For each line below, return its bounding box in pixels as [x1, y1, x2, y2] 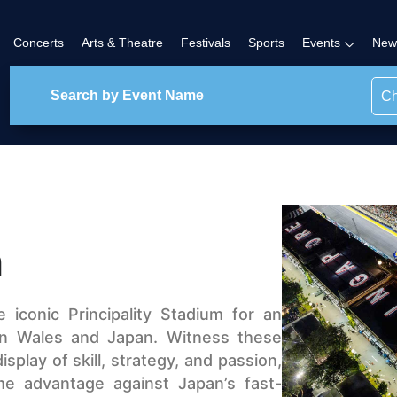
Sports [248, 35, 285, 51]
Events [302, 35, 341, 51]
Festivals [181, 35, 231, 51]
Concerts [13, 35, 65, 51]
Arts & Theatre [82, 35, 164, 51]
